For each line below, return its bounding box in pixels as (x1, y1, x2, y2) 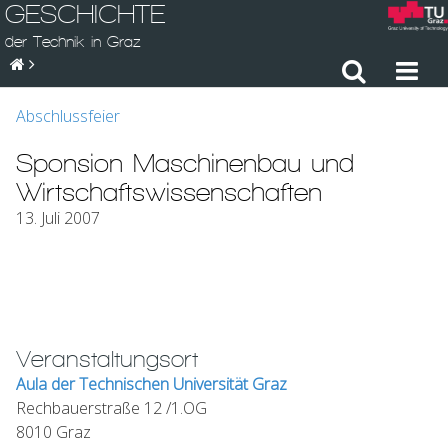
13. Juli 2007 (16, 207, 100, 229)
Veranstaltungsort (16, 346, 198, 372)
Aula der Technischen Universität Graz (16, 373, 287, 395)
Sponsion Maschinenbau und (16, 148, 354, 177)
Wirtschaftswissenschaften (16, 177, 322, 206)
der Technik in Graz (5, 33, 141, 50)
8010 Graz (16, 421, 91, 443)
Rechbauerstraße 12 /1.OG (16, 397, 207, 419)
